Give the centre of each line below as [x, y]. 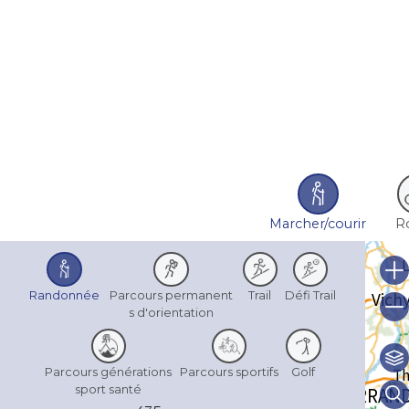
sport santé [109, 390]
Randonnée [64, 295]
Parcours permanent [171, 295]
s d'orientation [171, 312]
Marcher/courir [318, 223]
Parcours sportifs [230, 372]
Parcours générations [109, 372]
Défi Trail [311, 295]
